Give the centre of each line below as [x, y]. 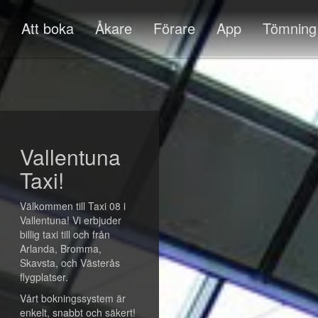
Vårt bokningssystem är [73, 298]
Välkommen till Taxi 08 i [73, 206]
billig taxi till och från [65, 234]
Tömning [290, 28]
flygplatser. [44, 277]
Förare [174, 28]
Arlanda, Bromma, [61, 248]
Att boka [48, 28]
